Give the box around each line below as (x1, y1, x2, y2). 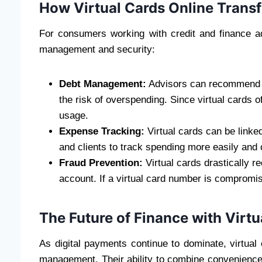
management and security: (39, 44, 155, 56)
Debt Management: (59, 78, 146, 90)
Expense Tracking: (59, 126, 144, 137)
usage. (59, 110, 88, 122)
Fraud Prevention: (59, 157, 143, 169)
